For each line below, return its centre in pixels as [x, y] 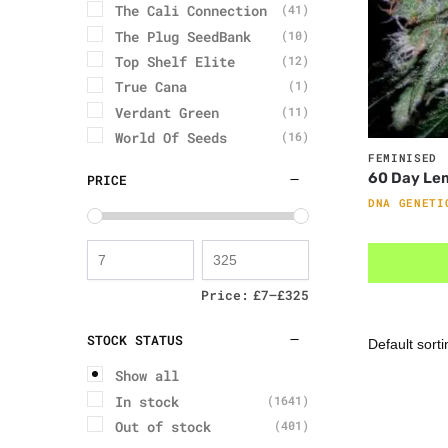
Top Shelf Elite [175, 62]
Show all [147, 376]
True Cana [151, 87]
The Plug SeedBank [183, 36]
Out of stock [163, 427]
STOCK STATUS [135, 340]
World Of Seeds [171, 138]
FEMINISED [402, 157]
